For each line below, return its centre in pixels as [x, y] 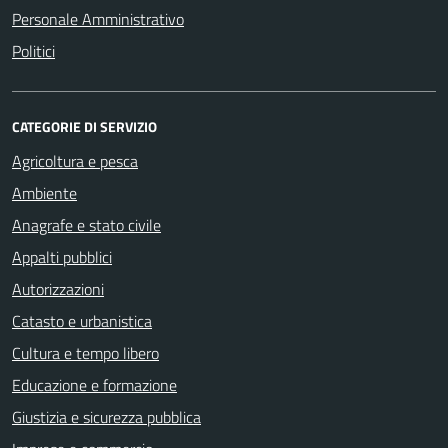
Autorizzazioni [58, 289]
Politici [33, 51]
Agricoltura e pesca [75, 161]
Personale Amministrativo [98, 19]
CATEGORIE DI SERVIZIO [84, 126]
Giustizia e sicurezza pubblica [106, 417]
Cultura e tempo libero [85, 353]
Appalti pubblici [62, 257]
